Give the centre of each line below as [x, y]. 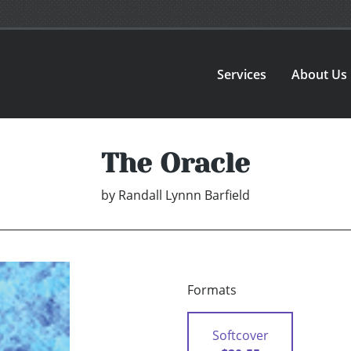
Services [242, 74]
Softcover [240, 336]
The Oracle [175, 163]
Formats [212, 290]
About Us [320, 74]
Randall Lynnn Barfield [184, 195]
